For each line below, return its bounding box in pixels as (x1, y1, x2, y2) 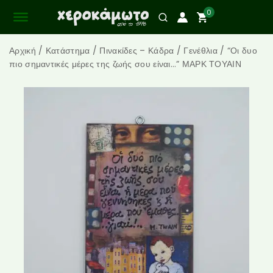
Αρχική (9, 44, 36, 57)
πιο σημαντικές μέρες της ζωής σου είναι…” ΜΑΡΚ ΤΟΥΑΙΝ (9, 58, 241, 70)
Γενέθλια (183, 44, 218, 57)
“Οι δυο (227, 44, 257, 57)
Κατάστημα (45, 44, 90, 57)
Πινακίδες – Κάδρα (99, 44, 174, 57)
